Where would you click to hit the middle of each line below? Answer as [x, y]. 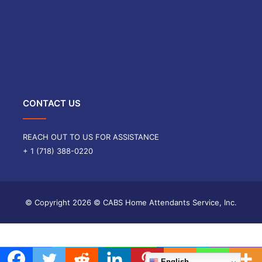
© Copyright [49, 203]
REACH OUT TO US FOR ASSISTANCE [91, 137]
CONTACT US [52, 104]
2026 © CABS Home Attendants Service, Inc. [155, 203]
